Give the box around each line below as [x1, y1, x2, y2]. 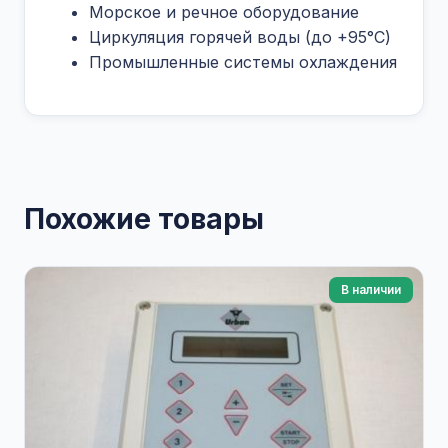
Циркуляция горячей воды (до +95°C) [89, 27, 396, 48]
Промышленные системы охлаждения [89, 52, 397, 73]
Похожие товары [24, 202, 264, 237]
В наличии [341, 282, 401, 298]
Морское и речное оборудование [89, 2, 359, 23]
